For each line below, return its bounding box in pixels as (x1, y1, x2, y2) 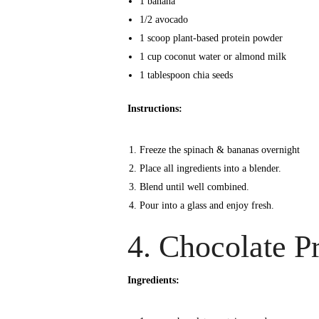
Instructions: (127, 103, 183, 114)
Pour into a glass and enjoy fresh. (139, 199, 274, 211)
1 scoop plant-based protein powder (139, 32, 283, 43)
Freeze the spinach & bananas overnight (139, 144, 300, 155)
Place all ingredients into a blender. (139, 162, 281, 174)
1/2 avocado (139, 14, 188, 25)
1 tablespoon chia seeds (139, 69, 233, 80)
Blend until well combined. (139, 181, 249, 192)
